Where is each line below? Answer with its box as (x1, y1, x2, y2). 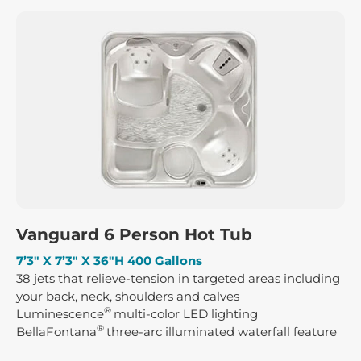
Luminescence (16, 305, 104, 322)
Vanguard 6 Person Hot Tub (16, 224, 252, 244)
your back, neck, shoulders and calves (16, 288, 239, 304)
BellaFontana (16, 323, 97, 339)
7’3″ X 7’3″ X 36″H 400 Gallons (16, 252, 202, 268)
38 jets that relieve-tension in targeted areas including (16, 270, 340, 286)
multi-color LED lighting (114, 305, 258, 322)
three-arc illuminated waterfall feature (106, 323, 337, 339)
